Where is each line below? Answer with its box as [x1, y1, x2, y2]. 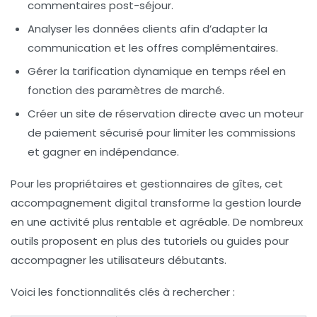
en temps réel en [192, 63, 286, 79]
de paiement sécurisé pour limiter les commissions [28, 125, 296, 140]
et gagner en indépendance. [28, 144, 179, 159]
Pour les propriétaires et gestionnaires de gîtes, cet [11, 175, 283, 191]
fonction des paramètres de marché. [28, 82, 224, 98]
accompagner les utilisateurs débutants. [11, 252, 226, 267]
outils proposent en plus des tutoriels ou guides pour [11, 233, 289, 248]
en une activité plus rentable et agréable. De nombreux [11, 214, 303, 229]
